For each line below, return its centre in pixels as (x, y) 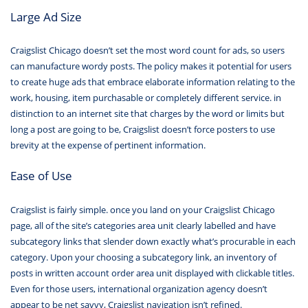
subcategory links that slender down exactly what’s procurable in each (153, 241)
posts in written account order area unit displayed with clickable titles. (152, 273)
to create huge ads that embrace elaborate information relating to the (153, 82)
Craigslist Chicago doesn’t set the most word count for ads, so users (147, 51)
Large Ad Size (46, 16)
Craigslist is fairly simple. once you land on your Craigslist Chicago (143, 209)
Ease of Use (41, 175)
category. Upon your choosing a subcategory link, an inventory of (143, 257)
